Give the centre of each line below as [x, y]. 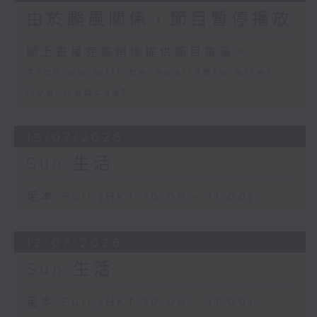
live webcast [77, 92]
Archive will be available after [150, 72]
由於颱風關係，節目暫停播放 [159, 19]
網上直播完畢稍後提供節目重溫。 [137, 52]
